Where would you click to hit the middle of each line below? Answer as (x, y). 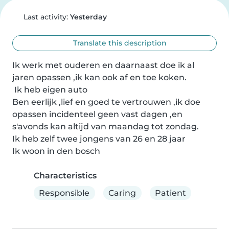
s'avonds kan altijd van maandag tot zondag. (107, 127)
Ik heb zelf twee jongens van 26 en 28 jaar (99, 139)
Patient (170, 193)
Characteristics (65, 176)
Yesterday (88, 17)
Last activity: (45, 17)
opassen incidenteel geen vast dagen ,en (97, 114)
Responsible (64, 193)
